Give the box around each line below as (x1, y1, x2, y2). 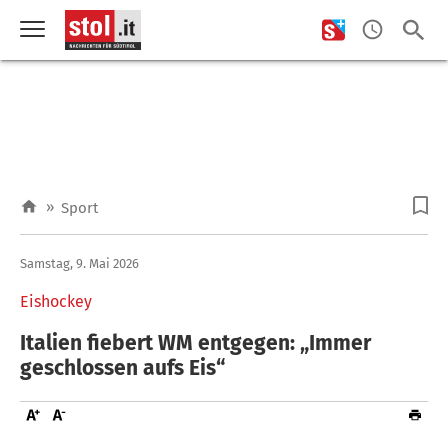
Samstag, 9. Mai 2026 (20, 255, 139, 271)
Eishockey (20, 291, 92, 311)
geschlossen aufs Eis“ (20, 354, 225, 381)
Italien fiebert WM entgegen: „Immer (20, 329, 371, 356)
